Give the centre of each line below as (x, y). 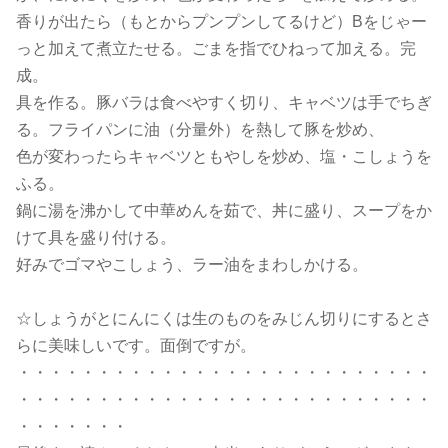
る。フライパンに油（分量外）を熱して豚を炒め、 (200, 129)
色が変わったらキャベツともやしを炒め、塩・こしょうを (224, 156)
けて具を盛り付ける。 (96, 237)
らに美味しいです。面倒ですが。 (136, 345)
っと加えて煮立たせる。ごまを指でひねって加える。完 (216, 48)
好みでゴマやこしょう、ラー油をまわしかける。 (192, 264)
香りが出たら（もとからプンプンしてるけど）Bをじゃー (221, 21)
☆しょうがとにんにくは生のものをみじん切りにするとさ (224, 318)
